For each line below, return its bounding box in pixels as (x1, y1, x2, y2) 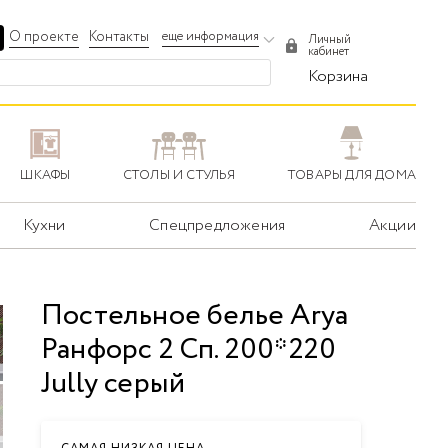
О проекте (9, 26, 80, 47)
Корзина (308, 65, 369, 88)
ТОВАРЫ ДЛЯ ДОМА (287, 166, 416, 186)
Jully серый (41, 363, 186, 406)
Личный (308, 31, 352, 48)
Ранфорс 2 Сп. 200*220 (41, 329, 337, 372)
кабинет (308, 43, 350, 60)
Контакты (89, 26, 150, 47)
